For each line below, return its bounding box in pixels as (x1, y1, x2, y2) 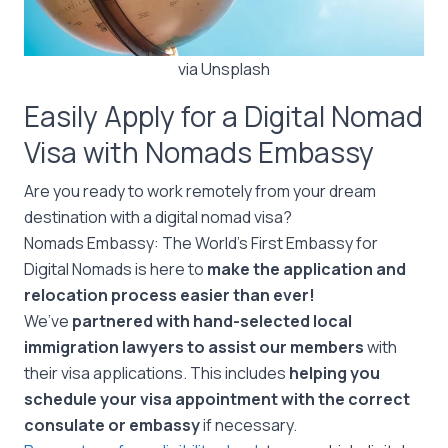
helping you (289, 362, 380, 384)
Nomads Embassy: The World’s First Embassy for (24, 232, 378, 254)
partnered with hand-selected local (72, 310, 352, 332)
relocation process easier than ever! (24, 284, 318, 306)
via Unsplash (178, 58, 270, 80)
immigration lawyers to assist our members (24, 336, 367, 358)
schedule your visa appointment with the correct (24, 388, 410, 410)
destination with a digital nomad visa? (24, 206, 292, 228)
